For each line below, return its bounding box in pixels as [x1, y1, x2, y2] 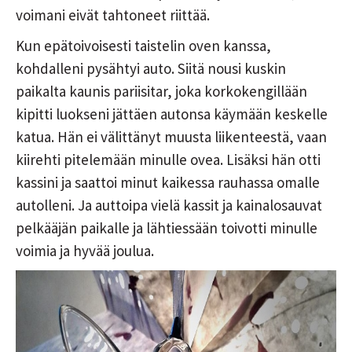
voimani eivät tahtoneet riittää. [16, 5, 210, 25]
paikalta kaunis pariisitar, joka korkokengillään [16, 82, 307, 101]
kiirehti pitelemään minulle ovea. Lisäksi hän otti [16, 150, 321, 170]
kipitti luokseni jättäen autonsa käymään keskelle [16, 104, 328, 124]
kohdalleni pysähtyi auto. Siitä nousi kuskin [16, 59, 286, 79]
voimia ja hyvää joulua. [16, 241, 154, 261]
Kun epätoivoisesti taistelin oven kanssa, [16, 36, 271, 56]
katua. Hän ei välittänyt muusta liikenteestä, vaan [16, 127, 327, 147]
